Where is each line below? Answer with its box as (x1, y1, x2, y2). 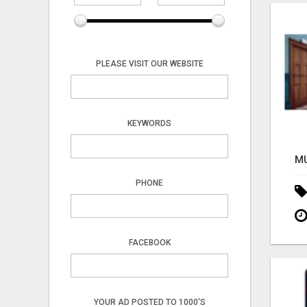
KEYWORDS (127, 119, 172, 128)
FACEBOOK (128, 238, 171, 247)
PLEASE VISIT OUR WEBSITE (95, 59, 204, 69)
